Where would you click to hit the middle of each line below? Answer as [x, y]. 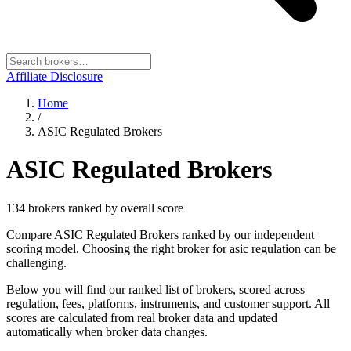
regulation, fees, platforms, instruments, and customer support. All [168, 303]
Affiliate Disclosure [54, 76]
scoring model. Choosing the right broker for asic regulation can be [171, 248]
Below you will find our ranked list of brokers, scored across [156, 289]
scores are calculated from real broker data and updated [142, 317]
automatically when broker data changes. [107, 331]
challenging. [36, 262]
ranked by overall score [124, 208]
